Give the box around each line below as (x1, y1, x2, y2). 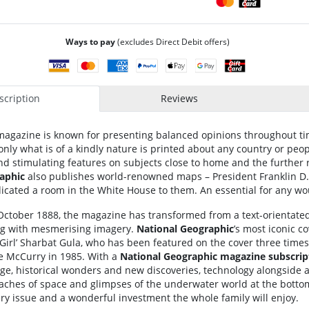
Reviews (160, 92, 198, 105)
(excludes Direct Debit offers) (115, 35, 230, 48)
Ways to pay (66, 35, 115, 48)
